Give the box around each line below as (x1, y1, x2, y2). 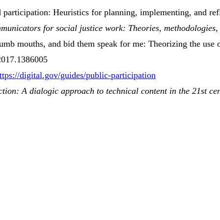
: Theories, (123, 23, 164, 33)
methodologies (164, 23, 216, 33)
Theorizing (148, 39, 187, 49)
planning (104, 7, 135, 18)
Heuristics (53, 7, 89, 18)
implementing (140, 7, 189, 18)
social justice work (56, 23, 123, 33)
